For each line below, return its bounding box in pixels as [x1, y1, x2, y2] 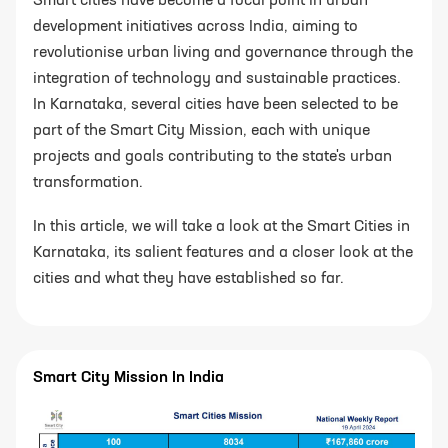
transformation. [33, 174, 143, 191]
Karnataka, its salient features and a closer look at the [33, 244, 413, 261]
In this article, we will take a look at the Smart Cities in [33, 218, 410, 235]
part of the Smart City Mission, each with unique [33, 122, 370, 139]
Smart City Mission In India [33, 369, 224, 386]
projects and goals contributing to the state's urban [33, 148, 392, 165]
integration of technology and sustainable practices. [33, 70, 401, 87]
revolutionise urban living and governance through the [33, 44, 413, 61]
